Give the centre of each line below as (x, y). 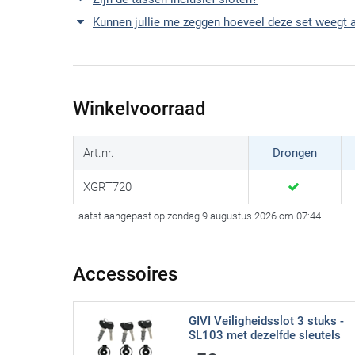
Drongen (295, 153)
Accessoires (125, 275)
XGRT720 (107, 187)
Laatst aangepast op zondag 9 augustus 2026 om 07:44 (197, 216)
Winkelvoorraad (139, 109)
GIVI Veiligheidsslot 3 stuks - (266, 321)
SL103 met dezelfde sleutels (264, 336)
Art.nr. (99, 153)
